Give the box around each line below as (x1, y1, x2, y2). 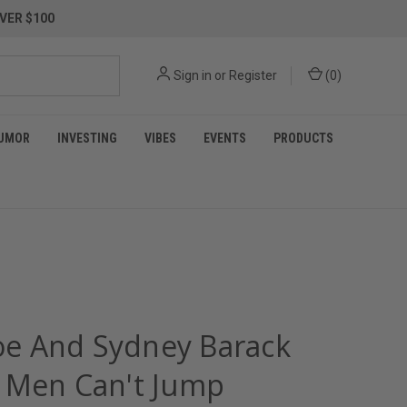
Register (229, 68, 277, 83)
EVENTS (203, 131, 246, 145)
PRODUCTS (273, 131, 333, 145)
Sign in (174, 68, 212, 83)
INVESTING (57, 131, 117, 145)
